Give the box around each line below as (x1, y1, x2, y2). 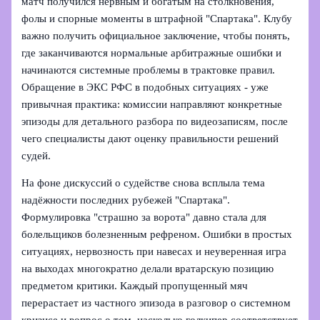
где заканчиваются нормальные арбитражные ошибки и (21, 46, 282, 59)
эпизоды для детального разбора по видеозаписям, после (21, 115, 289, 127)
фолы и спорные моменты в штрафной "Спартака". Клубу (21, 12, 293, 24)
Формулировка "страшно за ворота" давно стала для (21, 211, 267, 224)
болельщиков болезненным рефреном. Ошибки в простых (21, 229, 293, 241)
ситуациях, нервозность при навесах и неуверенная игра (21, 246, 287, 258)
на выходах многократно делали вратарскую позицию (21, 263, 274, 275)
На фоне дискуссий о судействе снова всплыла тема (21, 177, 266, 189)
